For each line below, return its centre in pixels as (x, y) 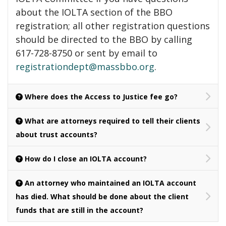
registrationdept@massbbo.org (85, 67)
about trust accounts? (56, 134)
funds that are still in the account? (79, 210)
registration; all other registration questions (113, 26)
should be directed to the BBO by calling (104, 39)
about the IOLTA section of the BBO (94, 12)
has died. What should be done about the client (102, 196)
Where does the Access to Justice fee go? (101, 97)
